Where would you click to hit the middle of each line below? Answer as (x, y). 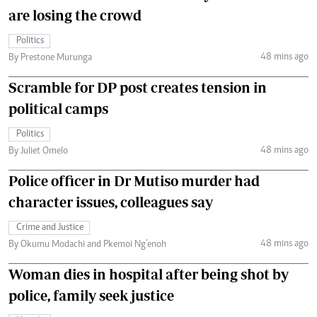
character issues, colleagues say (111, 202)
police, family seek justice (91, 295)
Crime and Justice (50, 228)
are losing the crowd (75, 15)
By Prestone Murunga (50, 58)
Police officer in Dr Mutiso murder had (134, 181)
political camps (58, 109)
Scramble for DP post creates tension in (138, 87)
